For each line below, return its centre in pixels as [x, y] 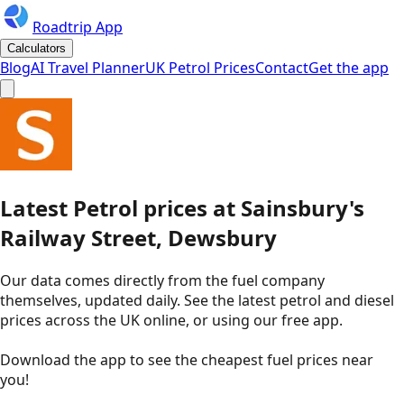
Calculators [37, 48]
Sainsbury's [303, 207]
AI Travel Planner [88, 68]
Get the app [349, 68]
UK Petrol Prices [200, 68]
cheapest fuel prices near [287, 359]
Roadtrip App [78, 27]
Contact [282, 68]
